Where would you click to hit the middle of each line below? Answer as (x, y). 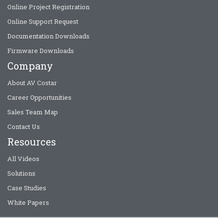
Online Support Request (43, 21)
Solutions (21, 173)
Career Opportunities (39, 97)
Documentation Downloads (48, 36)
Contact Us (24, 127)
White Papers (28, 202)
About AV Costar (32, 83)
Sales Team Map (33, 112)
